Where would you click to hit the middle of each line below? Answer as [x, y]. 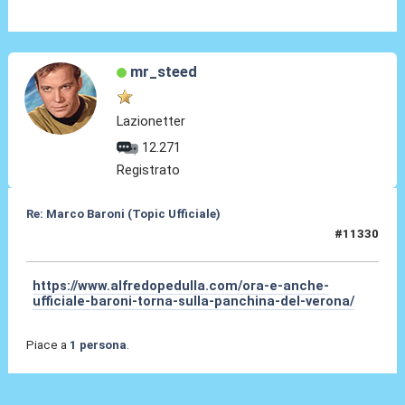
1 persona [98, 344]
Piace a [47, 344]
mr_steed [163, 71]
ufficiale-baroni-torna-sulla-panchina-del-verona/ [194, 301]
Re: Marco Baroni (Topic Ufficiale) [123, 213]
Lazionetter [151, 121]
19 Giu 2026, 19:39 [80, 241]
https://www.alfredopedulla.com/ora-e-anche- [181, 285]
